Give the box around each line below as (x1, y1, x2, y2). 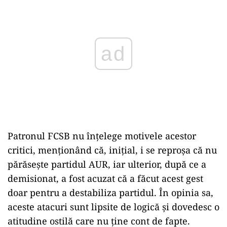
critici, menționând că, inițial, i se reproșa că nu (8, 144, 217, 156)
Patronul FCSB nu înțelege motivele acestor (8, 130, 196, 142)
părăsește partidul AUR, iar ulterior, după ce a (8, 158, 206, 170)
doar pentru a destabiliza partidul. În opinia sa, (8, 186, 213, 199)
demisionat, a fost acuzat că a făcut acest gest (8, 172, 203, 184)
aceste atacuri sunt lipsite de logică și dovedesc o (8, 201, 219, 213)
